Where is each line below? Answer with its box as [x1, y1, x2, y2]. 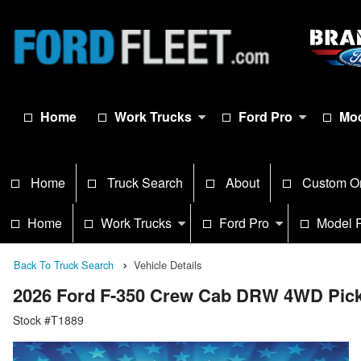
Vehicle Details [134, 257, 201, 272]
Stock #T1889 [13, 312, 84, 329]
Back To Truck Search [14, 257, 114, 272]
